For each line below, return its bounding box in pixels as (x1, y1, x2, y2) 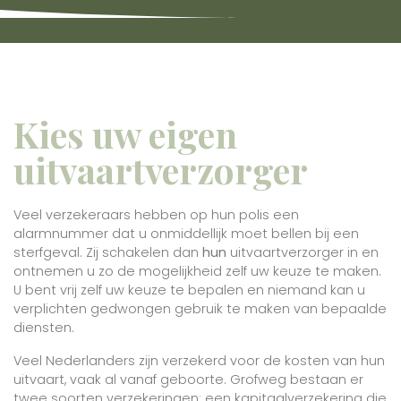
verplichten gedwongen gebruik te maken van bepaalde (13, 300, 387, 318)
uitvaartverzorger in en (226, 243, 379, 261)
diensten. (13, 319, 74, 337)
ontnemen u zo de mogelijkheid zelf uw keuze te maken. (13, 262, 381, 280)
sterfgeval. (13, 243, 86, 261)
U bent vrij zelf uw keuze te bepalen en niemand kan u (13, 281, 365, 299)
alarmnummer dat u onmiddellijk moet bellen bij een (13, 225, 359, 243)
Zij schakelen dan (86, 243, 202, 261)
